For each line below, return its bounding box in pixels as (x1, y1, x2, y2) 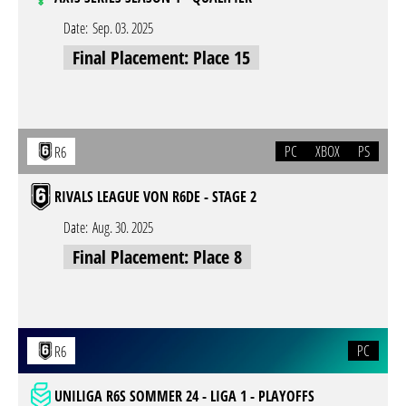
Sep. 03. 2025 (92, 18, 153, 38)
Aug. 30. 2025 (92, 217, 153, 237)
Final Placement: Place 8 (72, 245, 242, 269)
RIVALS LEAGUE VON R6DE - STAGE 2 (54, 187, 256, 207)
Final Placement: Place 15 (72, 45, 250, 70)
